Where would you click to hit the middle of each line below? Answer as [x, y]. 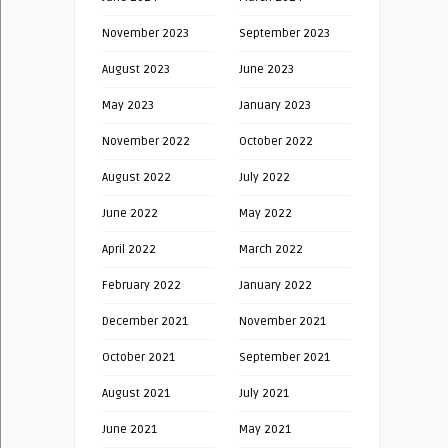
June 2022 [130, 213]
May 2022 [265, 213]
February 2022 [141, 285]
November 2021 [282, 321]
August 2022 [136, 177]
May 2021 [265, 429]
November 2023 [145, 33]
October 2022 [276, 141]
